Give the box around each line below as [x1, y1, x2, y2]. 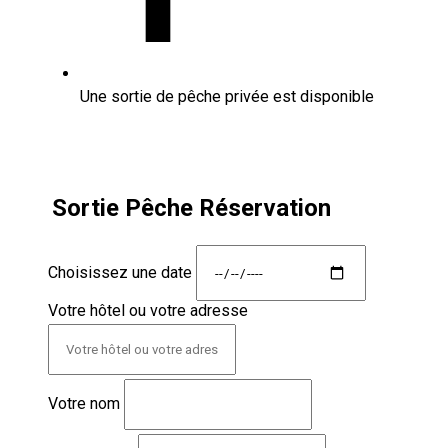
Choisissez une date [48, 262, 192, 282]
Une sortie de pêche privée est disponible [80, 86, 374, 106]
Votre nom [48, 394, 120, 414]
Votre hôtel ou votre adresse [48, 301, 248, 321]
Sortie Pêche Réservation [52, 193, 331, 222]
